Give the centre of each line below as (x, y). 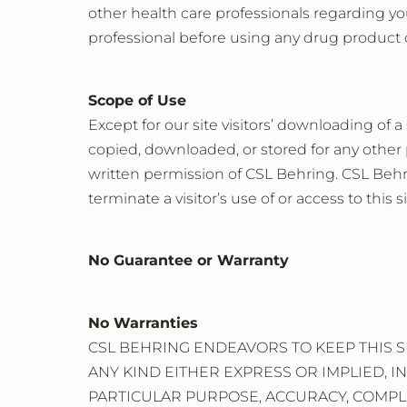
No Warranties (143, 323)
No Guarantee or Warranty (189, 261)
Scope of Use (137, 100)
